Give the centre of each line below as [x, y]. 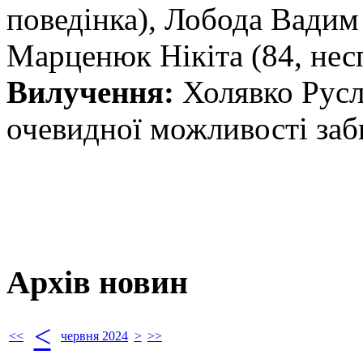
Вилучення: [90, 92]
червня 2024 [94, 336]
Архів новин [97, 282]
